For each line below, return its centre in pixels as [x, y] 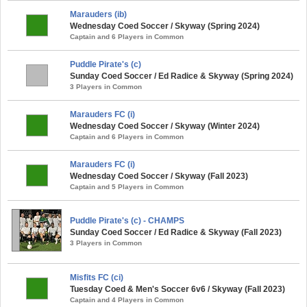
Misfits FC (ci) [97, 277]
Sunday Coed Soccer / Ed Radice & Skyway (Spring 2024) [182, 76]
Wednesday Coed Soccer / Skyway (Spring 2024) [165, 26]
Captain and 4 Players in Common [127, 299]
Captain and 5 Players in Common [127, 186]
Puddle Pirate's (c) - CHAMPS [127, 220]
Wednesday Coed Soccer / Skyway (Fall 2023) [159, 176]
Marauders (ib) [98, 14]
